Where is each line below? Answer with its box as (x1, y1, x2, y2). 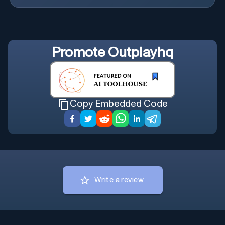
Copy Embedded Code (69, 99, 168, 109)
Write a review (94, 176, 144, 184)
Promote (51, 46, 108, 60)
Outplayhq (107, 46, 174, 60)
